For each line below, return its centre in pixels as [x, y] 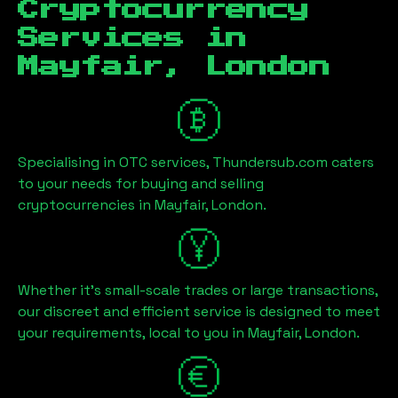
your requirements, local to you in [133, 332]
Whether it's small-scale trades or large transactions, [198, 290]
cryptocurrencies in [86, 204]
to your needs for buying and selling [141, 183]
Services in [132, 38]
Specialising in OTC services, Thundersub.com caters [196, 162]
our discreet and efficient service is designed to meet [199, 311]
